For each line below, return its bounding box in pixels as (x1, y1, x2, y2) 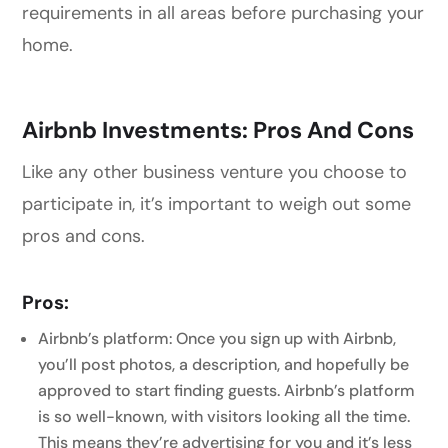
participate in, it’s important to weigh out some (22, 191, 412, 216)
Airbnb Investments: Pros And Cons (22, 114, 415, 145)
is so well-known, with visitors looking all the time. (38, 405, 411, 427)
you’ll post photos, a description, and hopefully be (38, 353, 410, 375)
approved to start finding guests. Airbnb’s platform (38, 379, 416, 401)
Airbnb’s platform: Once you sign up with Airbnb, (38, 327, 397, 349)
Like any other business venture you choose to (22, 159, 408, 184)
